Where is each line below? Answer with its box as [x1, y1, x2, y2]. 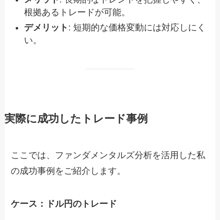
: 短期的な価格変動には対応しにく [68, 22, 206, 32]
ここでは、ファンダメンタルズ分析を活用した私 [11, 150, 206, 160]
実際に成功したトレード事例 [4, 112, 148, 125]
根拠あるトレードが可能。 [24, 7, 131, 18]
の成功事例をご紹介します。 [11, 165, 126, 176]
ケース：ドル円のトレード [11, 199, 117, 209]
